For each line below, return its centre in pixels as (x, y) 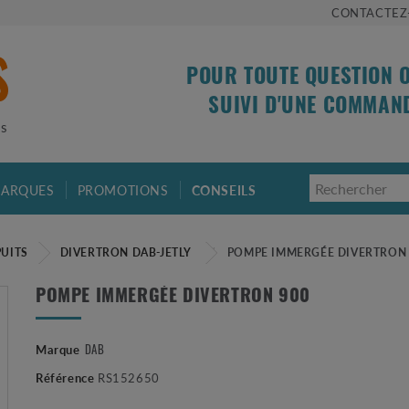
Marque (58, 349)
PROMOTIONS (123, 189)
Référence (65, 377)
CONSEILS (225, 189)
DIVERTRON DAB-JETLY (126, 252)
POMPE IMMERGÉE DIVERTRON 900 (173, 297)
